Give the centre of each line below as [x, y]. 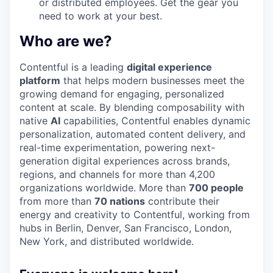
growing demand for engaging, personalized [122, 94]
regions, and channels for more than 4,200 [117, 174]
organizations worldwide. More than [104, 187]
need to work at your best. [101, 16]
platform [40, 80]
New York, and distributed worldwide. [107, 241]
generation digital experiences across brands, [125, 161]
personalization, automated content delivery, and [133, 134]
